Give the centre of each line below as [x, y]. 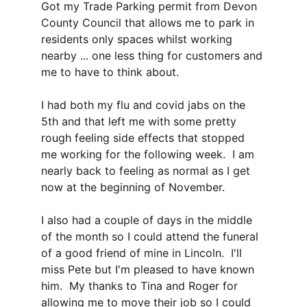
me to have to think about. [110, 72]
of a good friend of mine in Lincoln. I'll [143, 253]
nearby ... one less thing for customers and [153, 56]
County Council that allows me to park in [149, 23]
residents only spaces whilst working [138, 39]
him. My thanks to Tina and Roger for [141, 286]
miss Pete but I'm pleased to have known [149, 269]
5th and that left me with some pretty [140, 121]
